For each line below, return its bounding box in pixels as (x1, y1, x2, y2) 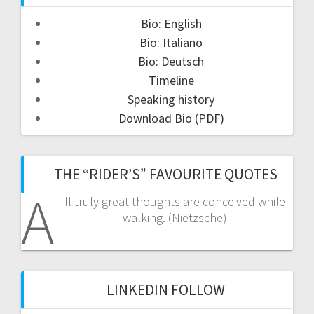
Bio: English (140, 15, 202, 32)
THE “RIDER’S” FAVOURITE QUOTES (53, 164, 278, 184)
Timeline (148, 71, 194, 88)
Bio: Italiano (139, 34, 203, 50)
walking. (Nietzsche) (123, 209, 228, 226)
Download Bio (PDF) (118, 109, 224, 126)
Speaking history (128, 90, 214, 107)
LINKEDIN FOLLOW (106, 280, 225, 299)
